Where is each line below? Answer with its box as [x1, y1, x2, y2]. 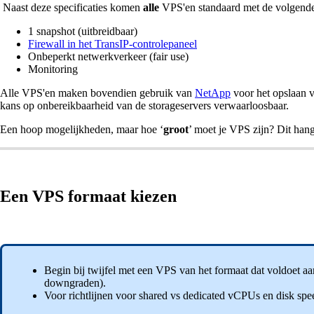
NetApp [195, 86, 231, 99]
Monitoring [28, 62, 78, 75]
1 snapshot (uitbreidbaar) [28, 25, 137, 37]
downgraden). [44, 277, 109, 289]
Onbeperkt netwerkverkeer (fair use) [28, 50, 189, 62]
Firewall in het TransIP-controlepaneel [28, 37, 197, 50]
